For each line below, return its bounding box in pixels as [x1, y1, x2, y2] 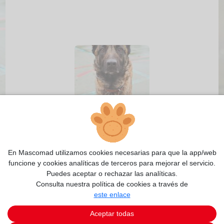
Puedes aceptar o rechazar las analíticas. [46, 169, 177, 177]
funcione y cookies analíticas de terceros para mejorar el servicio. [8, 158, 215, 167]
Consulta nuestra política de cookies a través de [36, 179, 188, 188]
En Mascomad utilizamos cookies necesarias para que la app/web [7, 148, 216, 156]
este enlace [93, 190, 130, 198]
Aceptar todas [90, 209, 134, 217]
